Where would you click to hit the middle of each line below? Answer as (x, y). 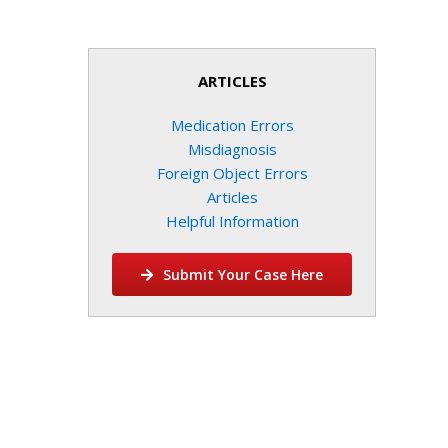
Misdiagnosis (232, 149)
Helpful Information (232, 221)
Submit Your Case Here (242, 274)
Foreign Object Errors (232, 173)
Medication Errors (232, 125)
